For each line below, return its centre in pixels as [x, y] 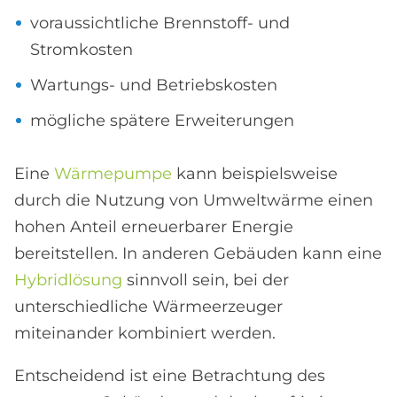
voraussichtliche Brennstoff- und [160, 23]
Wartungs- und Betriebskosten [154, 85]
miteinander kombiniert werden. [145, 333]
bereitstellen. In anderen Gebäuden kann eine [198, 253]
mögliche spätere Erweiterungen [162, 120]
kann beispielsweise [255, 173]
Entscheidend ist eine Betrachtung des [170, 375]
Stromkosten [82, 49]
